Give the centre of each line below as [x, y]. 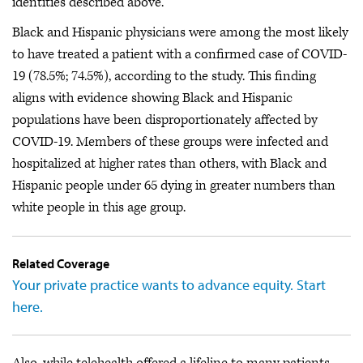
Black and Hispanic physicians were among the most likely [180, 32]
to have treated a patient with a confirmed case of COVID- [179, 54]
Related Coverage [61, 263]
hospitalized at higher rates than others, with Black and [169, 164]
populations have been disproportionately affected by [165, 120]
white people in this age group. [99, 207]
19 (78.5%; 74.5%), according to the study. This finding [164, 76]
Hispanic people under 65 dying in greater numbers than [174, 186]
